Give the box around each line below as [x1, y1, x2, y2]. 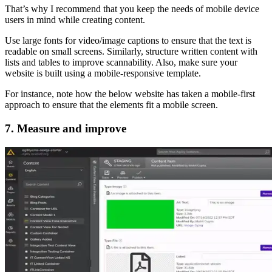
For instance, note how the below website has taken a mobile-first [5, 89, 255, 100]
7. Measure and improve [5, 121, 126, 135]
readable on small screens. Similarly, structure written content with [5, 46, 257, 57]
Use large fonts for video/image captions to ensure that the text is [5, 35, 251, 46]
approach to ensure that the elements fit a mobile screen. [5, 100, 218, 110]
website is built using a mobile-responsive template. [5, 68, 201, 79]
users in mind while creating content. [5, 15, 145, 25]
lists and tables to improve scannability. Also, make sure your [5, 57, 237, 68]
